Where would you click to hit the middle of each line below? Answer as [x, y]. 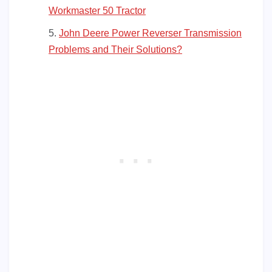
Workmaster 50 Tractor [97, 10]
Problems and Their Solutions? [115, 49]
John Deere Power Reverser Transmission [150, 33]
